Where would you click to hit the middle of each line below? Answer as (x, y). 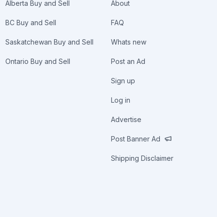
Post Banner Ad (136, 139)
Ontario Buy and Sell (38, 61)
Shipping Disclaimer (142, 158)
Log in (121, 100)
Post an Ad (128, 61)
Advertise (126, 119)
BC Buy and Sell (31, 23)
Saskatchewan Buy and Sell (49, 42)
